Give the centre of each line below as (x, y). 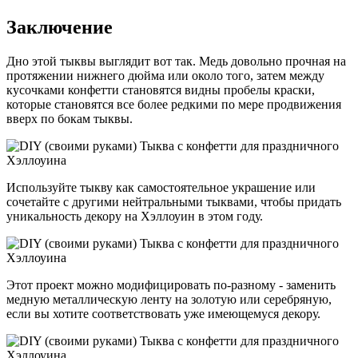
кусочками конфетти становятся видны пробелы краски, (161, 90)
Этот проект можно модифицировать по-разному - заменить (171, 285)
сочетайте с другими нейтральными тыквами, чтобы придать (174, 202)
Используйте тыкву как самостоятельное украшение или (161, 188)
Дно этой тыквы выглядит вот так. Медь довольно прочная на (176, 62)
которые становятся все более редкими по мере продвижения (174, 105)
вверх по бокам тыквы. (70, 119)
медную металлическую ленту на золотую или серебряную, (169, 300)
